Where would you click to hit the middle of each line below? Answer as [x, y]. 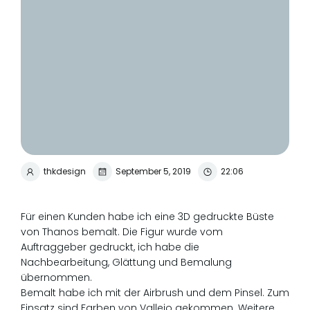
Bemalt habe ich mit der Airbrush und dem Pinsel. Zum [155, 293]
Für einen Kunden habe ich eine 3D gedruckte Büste [147, 217]
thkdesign [65, 171]
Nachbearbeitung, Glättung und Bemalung [126, 262]
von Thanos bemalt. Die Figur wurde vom [122, 232]
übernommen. [56, 277]
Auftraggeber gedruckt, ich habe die [110, 247]
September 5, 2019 [153, 171]
